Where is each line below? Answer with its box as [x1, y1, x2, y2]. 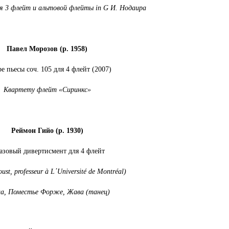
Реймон [11, 127, 36, 134]
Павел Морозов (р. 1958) [7, 45, 88, 53]
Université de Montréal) [57, 168, 127, 175]
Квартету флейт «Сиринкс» [3, 86, 91, 94]
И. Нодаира [108, 4, 147, 12]
